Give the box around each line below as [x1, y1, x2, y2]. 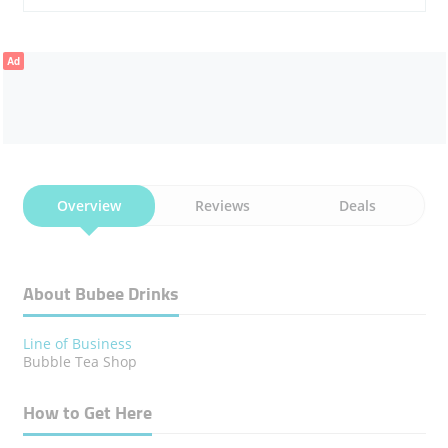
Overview [56, 196, 121, 216]
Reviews [195, 196, 251, 216]
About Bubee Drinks [22, 277, 179, 311]
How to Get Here [22, 396, 152, 430]
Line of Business [22, 334, 132, 354]
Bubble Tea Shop [22, 352, 137, 372]
